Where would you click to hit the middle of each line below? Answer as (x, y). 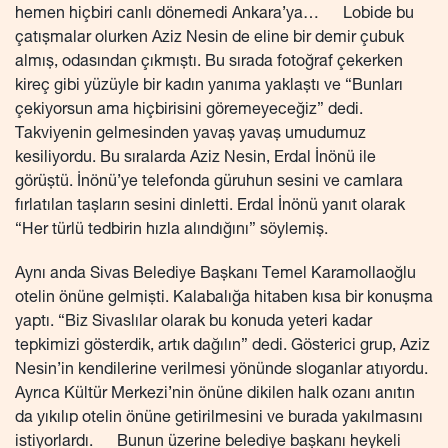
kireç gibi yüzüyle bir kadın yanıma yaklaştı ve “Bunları (209, 86)
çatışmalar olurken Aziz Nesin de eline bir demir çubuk (209, 38)
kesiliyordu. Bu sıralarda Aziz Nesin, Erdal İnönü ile (195, 158)
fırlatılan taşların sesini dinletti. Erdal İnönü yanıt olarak (210, 206)
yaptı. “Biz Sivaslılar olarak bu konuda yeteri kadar (193, 322)
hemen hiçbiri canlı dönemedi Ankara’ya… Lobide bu (214, 14)
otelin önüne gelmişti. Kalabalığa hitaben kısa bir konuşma (224, 298)
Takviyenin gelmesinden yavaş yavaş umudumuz (190, 134)
